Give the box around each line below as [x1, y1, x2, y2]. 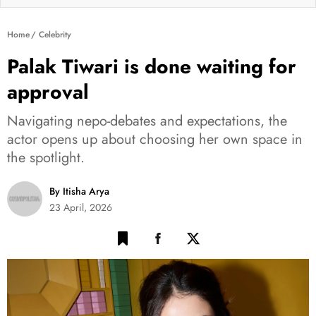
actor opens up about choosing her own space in [7, 129, 303, 150]
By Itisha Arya [49, 184, 109, 199]
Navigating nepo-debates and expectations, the [7, 111, 287, 132]
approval [7, 78, 89, 107]
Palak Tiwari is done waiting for [7, 52, 296, 82]
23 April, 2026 [49, 200, 112, 215]
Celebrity [39, 28, 71, 42]
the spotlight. [7, 147, 85, 169]
